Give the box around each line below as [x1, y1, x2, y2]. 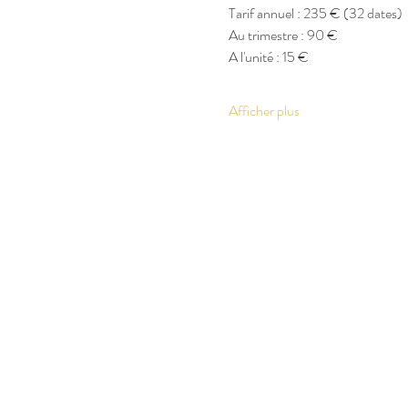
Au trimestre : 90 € [228, 25, 338, 46]
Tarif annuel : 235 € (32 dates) [228, 3, 403, 24]
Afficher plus [228, 100, 300, 121]
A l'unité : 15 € [228, 46, 309, 67]
